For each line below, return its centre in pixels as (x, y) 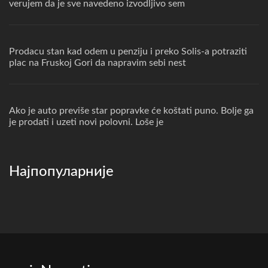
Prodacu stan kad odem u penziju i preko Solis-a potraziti (128, 52)
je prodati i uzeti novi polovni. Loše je (86, 122)
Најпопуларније (61, 172)
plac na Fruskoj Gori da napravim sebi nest (98, 63)
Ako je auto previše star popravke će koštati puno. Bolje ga (131, 111)
